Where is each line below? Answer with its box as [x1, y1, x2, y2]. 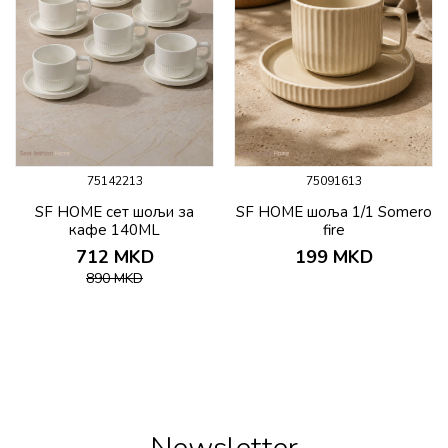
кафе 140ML [69, 219, 160, 240]
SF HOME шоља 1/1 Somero [235, 201, 432, 222]
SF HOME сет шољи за [35, 201, 194, 222]
